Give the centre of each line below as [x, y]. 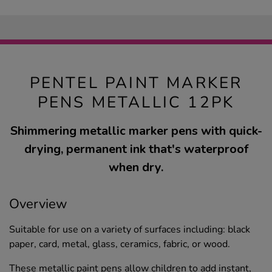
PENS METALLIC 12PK [136, 102]
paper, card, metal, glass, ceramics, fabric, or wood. [120, 244]
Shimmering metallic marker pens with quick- [136, 131]
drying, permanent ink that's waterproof [136, 149]
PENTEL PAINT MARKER [136, 83]
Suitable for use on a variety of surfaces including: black [130, 229]
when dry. [136, 167]
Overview [38, 204]
